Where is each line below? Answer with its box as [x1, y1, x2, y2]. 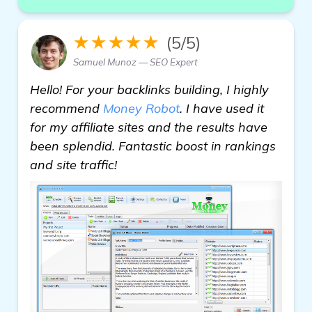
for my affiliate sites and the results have [30, 119, 267, 135]
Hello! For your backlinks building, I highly [30, 81, 269, 97]
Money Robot [103, 100, 180, 116]
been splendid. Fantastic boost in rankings [30, 138, 276, 154]
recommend [30, 100, 103, 116]
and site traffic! [30, 157, 117, 173]
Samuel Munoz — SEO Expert [73, 56, 198, 68]
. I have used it [180, 100, 264, 116]
